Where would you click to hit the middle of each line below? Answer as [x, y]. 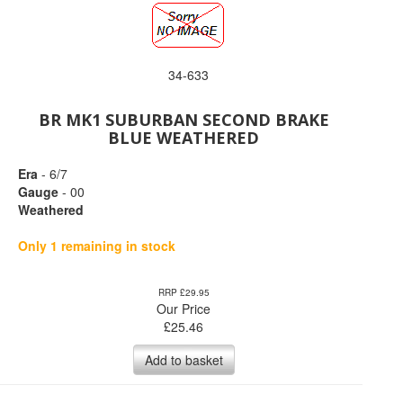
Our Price [184, 309]
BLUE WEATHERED [184, 138]
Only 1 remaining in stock [97, 246]
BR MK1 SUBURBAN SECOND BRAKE [184, 120]
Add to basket [184, 360]
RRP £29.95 [184, 292]
